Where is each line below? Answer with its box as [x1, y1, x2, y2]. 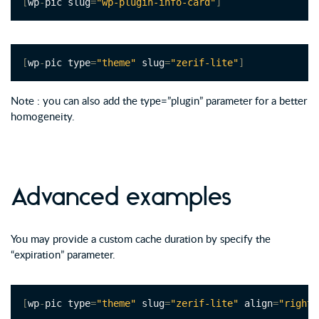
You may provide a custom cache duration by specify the [11, 231, 271, 246]
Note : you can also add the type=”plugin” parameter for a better [11, 93, 307, 108]
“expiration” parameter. [11, 247, 115, 262]
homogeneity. [11, 109, 75, 124]
